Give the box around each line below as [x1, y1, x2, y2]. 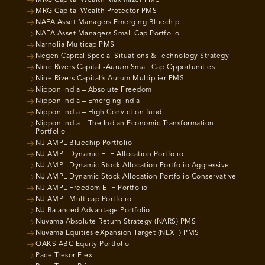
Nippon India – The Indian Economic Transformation [35, 119, 214, 127]
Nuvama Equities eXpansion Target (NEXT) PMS [35, 229, 199, 237]
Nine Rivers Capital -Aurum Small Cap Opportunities [35, 63, 215, 71]
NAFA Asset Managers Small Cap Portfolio [35, 30, 180, 37]
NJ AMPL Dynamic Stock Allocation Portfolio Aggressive [35, 161, 230, 169]
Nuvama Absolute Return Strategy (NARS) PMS [35, 218, 196, 225]
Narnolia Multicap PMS [35, 41, 115, 49]
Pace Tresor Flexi [35, 251, 95, 259]
